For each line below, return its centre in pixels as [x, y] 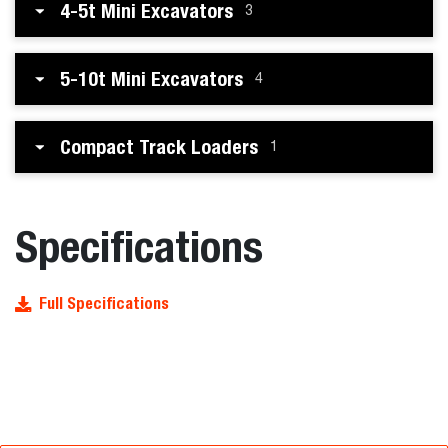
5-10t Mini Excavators [151, 78]
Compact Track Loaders [159, 146]
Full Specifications [104, 303]
